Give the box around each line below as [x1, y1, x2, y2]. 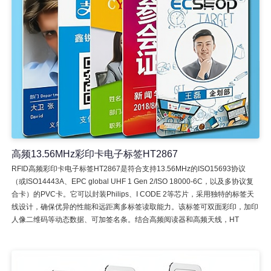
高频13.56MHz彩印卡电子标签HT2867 [11, 148, 178, 159]
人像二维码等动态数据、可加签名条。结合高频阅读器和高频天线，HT [11, 215, 239, 224]
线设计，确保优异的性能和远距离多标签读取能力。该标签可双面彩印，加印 [11, 202, 258, 211]
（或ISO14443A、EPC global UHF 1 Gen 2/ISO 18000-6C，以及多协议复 [11, 177, 253, 186]
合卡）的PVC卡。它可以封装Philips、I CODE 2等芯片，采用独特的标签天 [11, 189, 254, 198]
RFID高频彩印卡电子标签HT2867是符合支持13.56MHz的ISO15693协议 [11, 164, 246, 173]
